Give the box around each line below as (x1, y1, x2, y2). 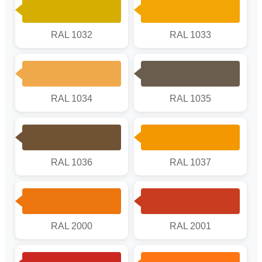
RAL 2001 (170, 220, 211, 231)
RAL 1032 (51, 29, 92, 40)
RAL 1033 (170, 29, 211, 40)
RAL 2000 (51, 220, 92, 231)
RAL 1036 (51, 157, 92, 167)
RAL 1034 (51, 93, 92, 104)
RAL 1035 (170, 93, 211, 104)
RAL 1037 (170, 157, 211, 167)
